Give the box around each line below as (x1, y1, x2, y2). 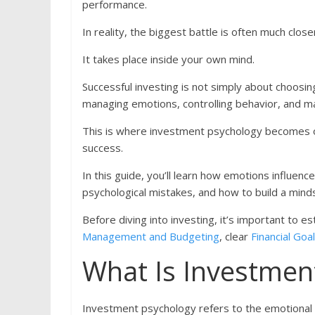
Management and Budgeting (82, 229, 219, 244)
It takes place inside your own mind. (82, 52, 255, 67)
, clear (219, 229, 251, 244)
